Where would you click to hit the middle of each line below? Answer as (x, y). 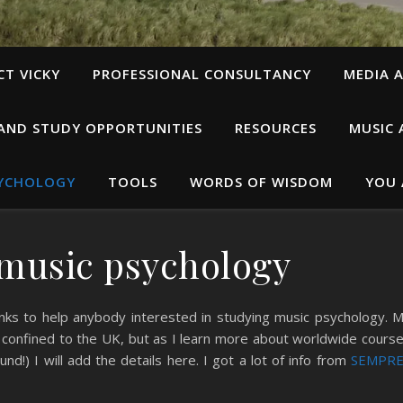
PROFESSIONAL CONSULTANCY (202, 74)
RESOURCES (276, 128)
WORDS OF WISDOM (261, 182)
